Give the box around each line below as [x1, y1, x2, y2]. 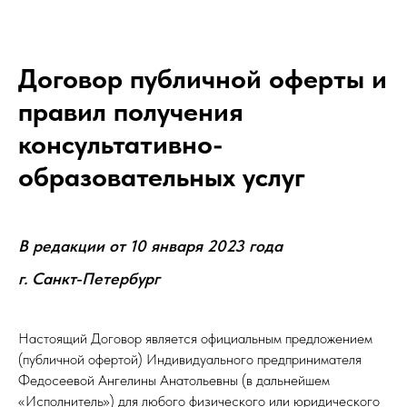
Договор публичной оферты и [18, 62, 387, 94]
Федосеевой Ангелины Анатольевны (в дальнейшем [18, 372, 330, 389]
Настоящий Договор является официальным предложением [18, 330, 372, 347]
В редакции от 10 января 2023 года [18, 236, 283, 255]
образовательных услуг [18, 160, 305, 193]
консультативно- [18, 127, 223, 160]
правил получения [18, 94, 243, 127]
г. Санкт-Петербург [18, 269, 160, 288]
